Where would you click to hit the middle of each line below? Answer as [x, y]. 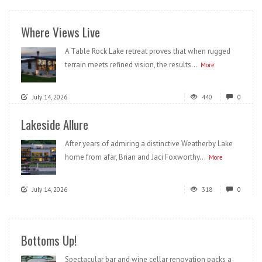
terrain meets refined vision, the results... [131, 64]
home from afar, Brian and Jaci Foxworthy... [135, 157]
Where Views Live [61, 32]
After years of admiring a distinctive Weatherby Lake [149, 143]
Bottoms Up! [49, 240]
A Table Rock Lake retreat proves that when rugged [148, 51]
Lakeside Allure [55, 124]
